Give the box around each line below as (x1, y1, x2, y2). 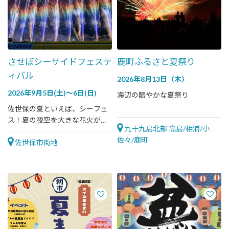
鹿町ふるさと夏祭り (117, 56, 195, 67)
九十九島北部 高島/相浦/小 (123, 124, 210, 133)
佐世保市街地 (13, 138, 58, 147)
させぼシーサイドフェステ (8, 56, 112, 67)
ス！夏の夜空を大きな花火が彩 (8, 116, 108, 124)
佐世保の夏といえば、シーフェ (8, 104, 108, 113)
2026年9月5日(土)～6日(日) (8, 88, 97, 97)
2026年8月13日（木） (117, 75, 189, 83)
